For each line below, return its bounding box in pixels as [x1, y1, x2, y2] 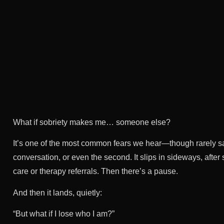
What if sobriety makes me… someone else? [13, 118, 170, 126]
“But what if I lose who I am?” [13, 209, 114, 218]
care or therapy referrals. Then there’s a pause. [13, 167, 178, 176]
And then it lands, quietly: [13, 188, 102, 197]
